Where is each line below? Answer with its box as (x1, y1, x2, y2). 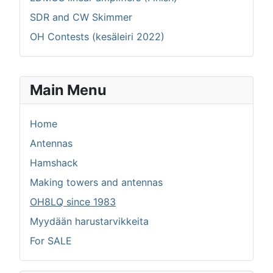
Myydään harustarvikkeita (30, 215, 149, 228)
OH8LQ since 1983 (30, 196, 116, 208)
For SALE (30, 235, 72, 247)
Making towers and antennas (30, 176, 163, 189)
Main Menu (30, 81, 107, 99)
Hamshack (30, 157, 78, 169)
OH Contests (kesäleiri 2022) (30, 30, 165, 43)
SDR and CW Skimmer (30, 11, 132, 24)
